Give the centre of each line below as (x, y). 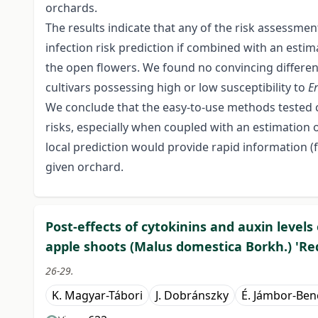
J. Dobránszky (192, 296)
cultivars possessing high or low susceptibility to (177, 88)
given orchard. (84, 167)
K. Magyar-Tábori (97, 296)
